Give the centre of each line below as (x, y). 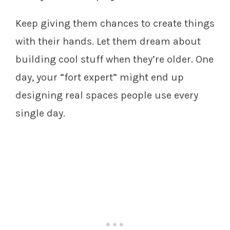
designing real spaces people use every (107, 95)
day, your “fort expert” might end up (100, 78)
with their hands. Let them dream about (108, 42)
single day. (40, 113)
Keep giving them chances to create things (115, 24)
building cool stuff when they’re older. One (114, 60)
